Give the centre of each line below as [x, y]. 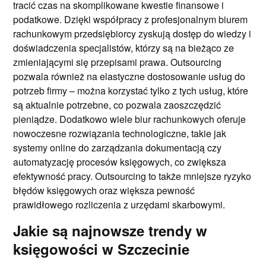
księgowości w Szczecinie [102, 248]
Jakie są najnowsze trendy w [110, 230]
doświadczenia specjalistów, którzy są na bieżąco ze [124, 47]
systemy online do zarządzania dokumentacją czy [118, 147]
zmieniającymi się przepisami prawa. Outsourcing [118, 62]
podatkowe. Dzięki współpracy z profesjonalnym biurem [131, 19]
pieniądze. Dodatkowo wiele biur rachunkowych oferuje [130, 119]
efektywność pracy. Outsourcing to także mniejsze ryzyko [132, 176]
